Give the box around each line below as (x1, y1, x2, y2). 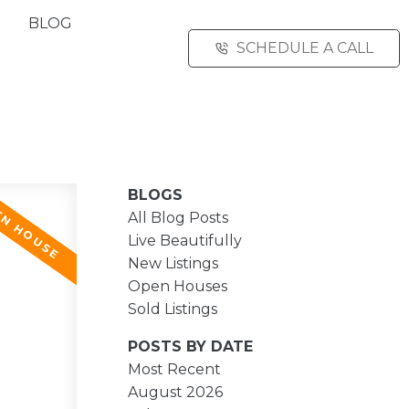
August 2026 (128, 383, 224, 401)
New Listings (128, 254, 219, 272)
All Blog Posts (128, 208, 229, 226)
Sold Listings (128, 299, 218, 318)
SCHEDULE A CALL (236, 38, 374, 57)
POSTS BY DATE (128, 337, 254, 355)
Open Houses (128, 277, 228, 295)
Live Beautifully (128, 231, 243, 249)
